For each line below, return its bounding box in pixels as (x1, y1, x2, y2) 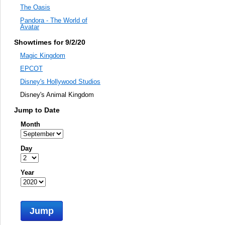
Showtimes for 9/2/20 (14, 38, 85, 46)
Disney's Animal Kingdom (20, 91, 94, 99)
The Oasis (20, 4, 50, 12)
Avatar (20, 23, 39, 31)
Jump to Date (14, 105, 60, 114)
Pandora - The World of (20, 17, 87, 25)
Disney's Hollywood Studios (20, 78, 100, 86)
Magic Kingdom (20, 52, 65, 60)
